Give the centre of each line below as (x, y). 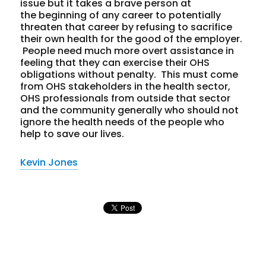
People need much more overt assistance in (127, 50)
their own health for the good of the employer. (132, 39)
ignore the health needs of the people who (123, 122)
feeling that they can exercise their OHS (115, 62)
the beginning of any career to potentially (121, 15)
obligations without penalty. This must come (129, 74)
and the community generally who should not (130, 110)
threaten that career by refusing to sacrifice (126, 27)
